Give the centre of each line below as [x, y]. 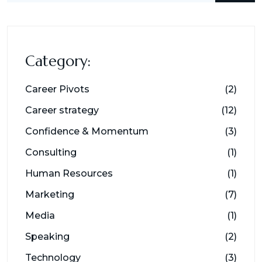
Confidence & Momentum [87, 131]
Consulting [51, 152]
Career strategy [62, 110]
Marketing [50, 194]
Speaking [47, 236]
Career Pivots [57, 89]
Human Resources [69, 173]
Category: [58, 61]
